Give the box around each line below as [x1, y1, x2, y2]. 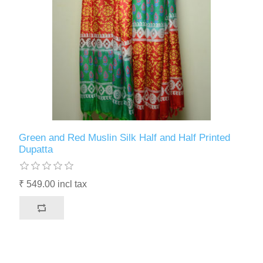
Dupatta [19, 143, 53, 155]
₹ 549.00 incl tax [19, 178, 87, 189]
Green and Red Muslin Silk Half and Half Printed [19, 131, 231, 143]
